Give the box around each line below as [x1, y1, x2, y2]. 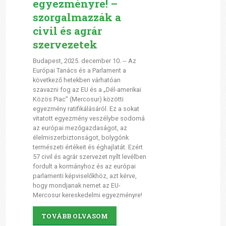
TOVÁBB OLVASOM [41, 211, 108, 220]
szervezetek [32, 37, 97, 51]
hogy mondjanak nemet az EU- [32, 182, 121, 190]
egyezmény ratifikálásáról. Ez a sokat [32, 105, 139, 113]
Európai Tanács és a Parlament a [32, 67, 126, 75]
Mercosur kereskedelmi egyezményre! [32, 191, 144, 199]
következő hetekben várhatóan [32, 76, 121, 84]
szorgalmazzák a [32, 10, 121, 24]
